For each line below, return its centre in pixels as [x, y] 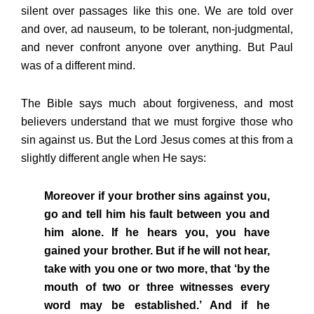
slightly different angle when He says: [114, 158]
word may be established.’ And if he [157, 306]
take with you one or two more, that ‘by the [157, 269]
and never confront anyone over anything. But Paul [157, 48]
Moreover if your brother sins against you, [157, 196]
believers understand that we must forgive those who [157, 122]
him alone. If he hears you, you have [157, 233]
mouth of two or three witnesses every [157, 287]
